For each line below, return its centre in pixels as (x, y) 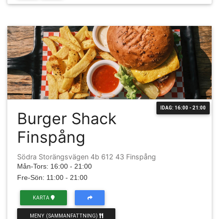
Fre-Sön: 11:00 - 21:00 (52, 177)
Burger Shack (67, 119)
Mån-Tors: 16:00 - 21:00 (55, 166)
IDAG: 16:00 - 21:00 (183, 108)
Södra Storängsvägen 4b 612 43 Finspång (87, 157)
